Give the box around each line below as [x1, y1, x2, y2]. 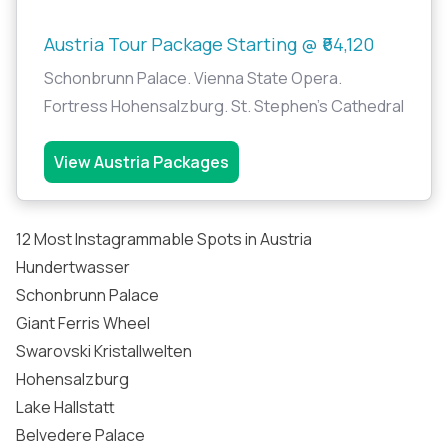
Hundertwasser [16, 256, 130, 278]
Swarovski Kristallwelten [16, 340, 192, 362]
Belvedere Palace [16, 424, 145, 446]
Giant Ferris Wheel [16, 312, 150, 334]
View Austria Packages [54, 151, 229, 173]
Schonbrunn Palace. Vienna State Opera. [44, 67, 342, 89]
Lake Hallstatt [16, 396, 115, 418]
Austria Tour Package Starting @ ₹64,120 [44, 32, 374, 56]
